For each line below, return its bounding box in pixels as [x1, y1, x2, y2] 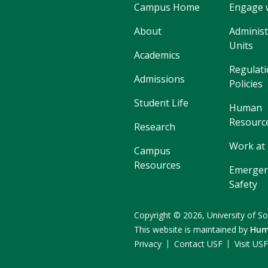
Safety [229, 178, 258, 191]
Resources [134, 159, 181, 172]
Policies [229, 77, 263, 91]
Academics [134, 48, 180, 62]
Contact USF [173, 238, 223, 250]
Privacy [134, 238, 162, 250]
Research [134, 120, 175, 134]
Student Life [134, 96, 188, 110]
